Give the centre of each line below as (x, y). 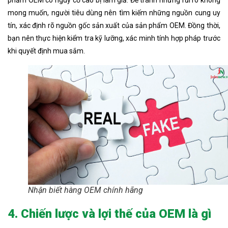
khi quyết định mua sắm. (46, 51)
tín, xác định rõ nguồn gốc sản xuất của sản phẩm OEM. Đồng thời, (114, 25)
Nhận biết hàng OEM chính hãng (85, 190)
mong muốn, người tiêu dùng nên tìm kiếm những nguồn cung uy (114, 12)
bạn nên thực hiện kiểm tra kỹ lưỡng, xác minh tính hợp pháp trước (114, 38)
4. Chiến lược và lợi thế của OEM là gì (109, 213)
